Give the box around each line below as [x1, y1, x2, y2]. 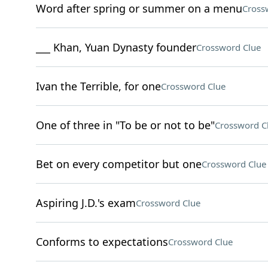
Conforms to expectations [35, 234, 168, 249]
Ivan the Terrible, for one [35, 79, 161, 93]
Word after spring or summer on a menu [35, 1, 242, 16]
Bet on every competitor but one [35, 157, 202, 171]
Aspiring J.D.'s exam [35, 196, 136, 210]
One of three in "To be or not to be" [35, 118, 215, 132]
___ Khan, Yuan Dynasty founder [35, 40, 196, 54]
